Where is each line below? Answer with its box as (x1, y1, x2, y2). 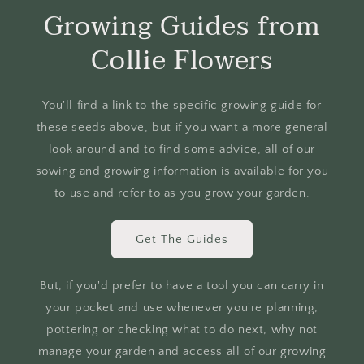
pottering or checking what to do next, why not (46, 323, 318, 337)
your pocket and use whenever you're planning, (45, 301, 318, 315)
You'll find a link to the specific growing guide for (42, 98, 322, 113)
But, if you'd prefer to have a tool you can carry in (40, 279, 324, 293)
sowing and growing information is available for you (35, 164, 329, 179)
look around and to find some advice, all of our (48, 142, 316, 157)
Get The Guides (136, 232, 228, 246)
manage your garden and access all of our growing (37, 344, 327, 359)
